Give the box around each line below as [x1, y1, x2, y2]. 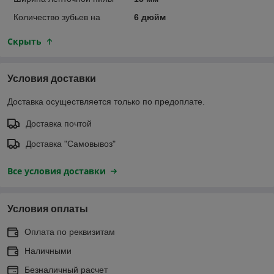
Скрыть [7, 35, 42, 47]
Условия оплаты [7, 203, 88, 214]
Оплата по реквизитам [24, 226, 115, 237]
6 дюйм [133, 12, 166, 22]
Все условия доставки [7, 165, 106, 177]
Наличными [24, 245, 72, 256]
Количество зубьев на [13, 12, 100, 22]
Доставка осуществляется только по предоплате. [7, 96, 205, 106]
